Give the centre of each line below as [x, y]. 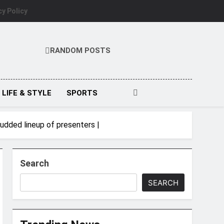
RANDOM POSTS [80, 50]
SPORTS [82, 93]
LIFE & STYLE [26, 93]
